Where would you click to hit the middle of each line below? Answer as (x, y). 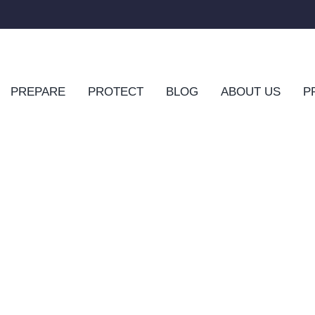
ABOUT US (250, 92)
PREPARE (38, 92)
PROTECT (115, 92)
